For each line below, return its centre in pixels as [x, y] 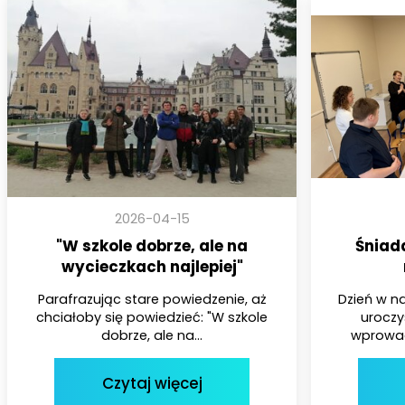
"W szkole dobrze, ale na [152, 245]
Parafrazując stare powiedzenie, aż [152, 299]
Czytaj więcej [152, 383]
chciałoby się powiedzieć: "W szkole [152, 317]
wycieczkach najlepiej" [152, 266]
